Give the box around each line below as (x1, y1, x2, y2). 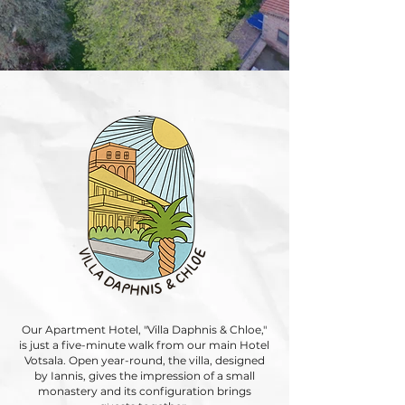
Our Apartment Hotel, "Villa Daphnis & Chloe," (22, 323, 267, 336)
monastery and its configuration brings (37, 384, 251, 398)
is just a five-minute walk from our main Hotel (19, 338, 269, 352)
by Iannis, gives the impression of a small (33, 369, 255, 382)
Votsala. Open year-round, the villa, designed (24, 353, 265, 367)
